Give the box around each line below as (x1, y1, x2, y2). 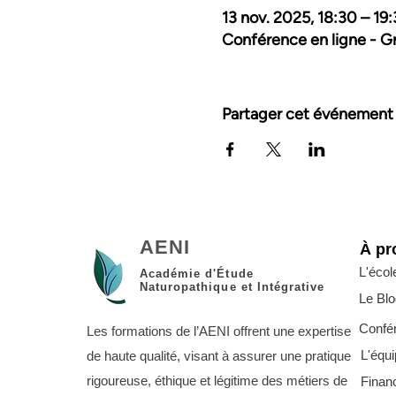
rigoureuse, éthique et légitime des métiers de (87, 373, 347, 388)
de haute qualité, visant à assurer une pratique (87, 348, 351, 363)
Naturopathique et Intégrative (140, 280, 325, 293)
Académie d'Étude (140, 267, 254, 280)
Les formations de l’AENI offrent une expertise (87, 324, 351, 339)
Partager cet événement (221, 104, 393, 124)
